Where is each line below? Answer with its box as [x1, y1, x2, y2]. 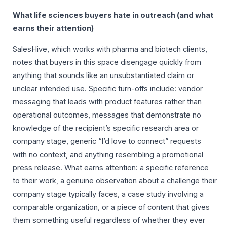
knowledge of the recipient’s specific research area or [13, 124, 199, 133]
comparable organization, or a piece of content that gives [13, 203, 210, 212]
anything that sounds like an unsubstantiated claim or [13, 71, 194, 81]
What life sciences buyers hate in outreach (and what [13, 11, 213, 20]
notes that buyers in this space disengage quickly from [13, 58, 201, 67]
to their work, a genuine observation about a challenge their [13, 176, 217, 186]
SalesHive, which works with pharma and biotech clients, [13, 45, 207, 54]
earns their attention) [13, 24, 94, 33]
